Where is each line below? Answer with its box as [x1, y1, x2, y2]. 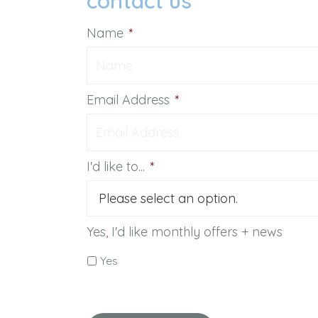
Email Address [87, 92, 170, 108]
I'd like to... [87, 158, 145, 175]
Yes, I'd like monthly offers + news [87, 224, 283, 240]
